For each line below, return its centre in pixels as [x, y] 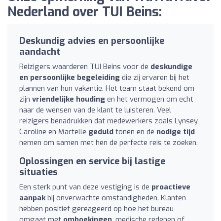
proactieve [171, 187]
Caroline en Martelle [54, 131]
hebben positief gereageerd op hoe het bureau [96, 208]
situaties [38, 172]
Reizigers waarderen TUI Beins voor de [85, 66]
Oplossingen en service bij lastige [92, 161]
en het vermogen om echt [149, 99]
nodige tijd [176, 131]
